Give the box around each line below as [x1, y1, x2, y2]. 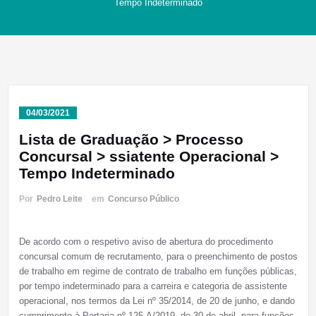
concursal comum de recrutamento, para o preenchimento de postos [18, 251, 298, 262]
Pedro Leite [36, 194, 83, 205]
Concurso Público [107, 194, 179, 205]
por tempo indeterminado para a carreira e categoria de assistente [18, 281, 287, 292]
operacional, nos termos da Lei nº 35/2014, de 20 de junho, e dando [18, 296, 295, 307]
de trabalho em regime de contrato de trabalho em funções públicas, [18, 266, 297, 277]
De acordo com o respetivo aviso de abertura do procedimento [18, 236, 273, 248]
